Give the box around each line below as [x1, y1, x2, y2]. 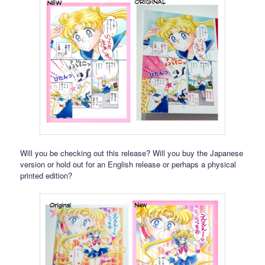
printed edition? [20, 169, 73, 181]
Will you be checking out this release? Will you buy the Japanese [20, 147, 244, 159]
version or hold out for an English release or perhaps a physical [20, 158, 237, 170]
